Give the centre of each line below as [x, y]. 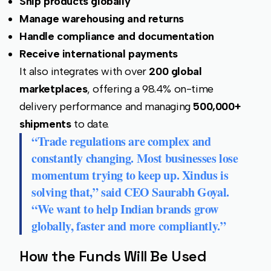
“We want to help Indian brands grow [125, 209]
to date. [90, 124]
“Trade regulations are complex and [121, 142]
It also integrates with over [84, 72]
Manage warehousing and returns [102, 19]
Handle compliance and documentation [117, 37]
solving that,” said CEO [92, 192]
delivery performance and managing [106, 107]
